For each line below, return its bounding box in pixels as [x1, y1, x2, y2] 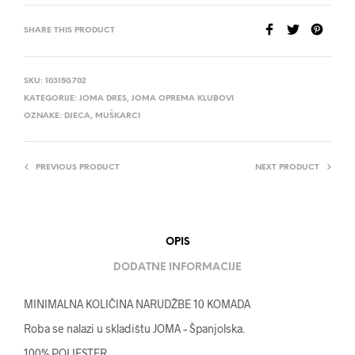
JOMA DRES [79, 94, 127, 104]
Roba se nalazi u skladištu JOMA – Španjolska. [24, 322, 245, 336]
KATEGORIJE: [24, 94, 79, 104]
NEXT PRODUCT [255, 163, 319, 173]
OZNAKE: [24, 112, 64, 121]
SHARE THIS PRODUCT [24, 26, 115, 36]
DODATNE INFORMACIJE [113, 261, 242, 273]
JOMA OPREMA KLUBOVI [132, 94, 234, 104]
